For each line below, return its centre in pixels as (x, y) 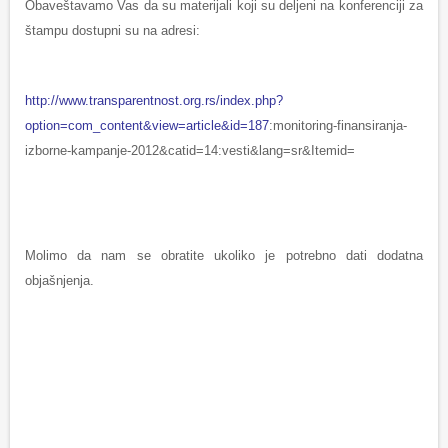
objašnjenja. (59, 281)
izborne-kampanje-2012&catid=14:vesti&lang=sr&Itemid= (190, 151)
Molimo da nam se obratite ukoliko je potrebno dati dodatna (224, 256)
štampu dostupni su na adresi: (112, 31)
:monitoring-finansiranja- (338, 126)
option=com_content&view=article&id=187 (147, 126)
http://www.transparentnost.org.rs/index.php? (154, 101)
